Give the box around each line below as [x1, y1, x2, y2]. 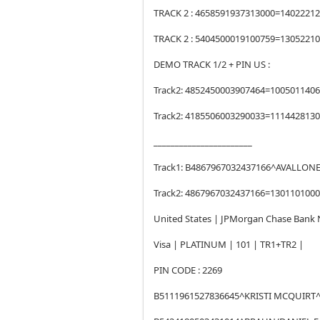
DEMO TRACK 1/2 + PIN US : [154, 58, 273, 71]
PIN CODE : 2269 [154, 264, 225, 276]
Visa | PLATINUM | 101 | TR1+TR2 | [154, 238, 306, 251]
